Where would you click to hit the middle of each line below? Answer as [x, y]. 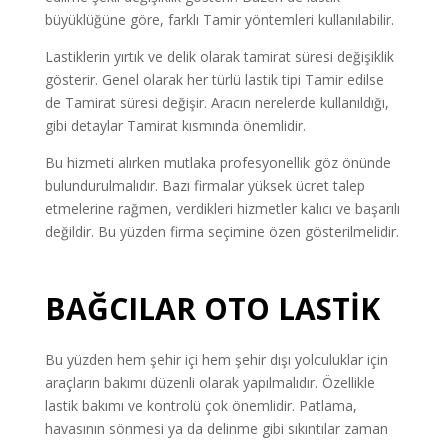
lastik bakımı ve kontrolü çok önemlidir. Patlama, [200, 405]
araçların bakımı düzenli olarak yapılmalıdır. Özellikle [209, 382]
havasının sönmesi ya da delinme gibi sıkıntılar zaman [216, 428]
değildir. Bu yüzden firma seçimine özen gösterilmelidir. [221, 231]
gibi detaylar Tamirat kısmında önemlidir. [175, 125]
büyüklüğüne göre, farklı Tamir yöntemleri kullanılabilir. [219, 19]
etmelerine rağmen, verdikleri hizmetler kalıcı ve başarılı [222, 208]
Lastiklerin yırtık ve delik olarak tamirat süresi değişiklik [219, 56]
